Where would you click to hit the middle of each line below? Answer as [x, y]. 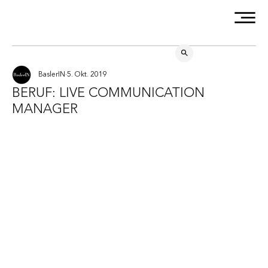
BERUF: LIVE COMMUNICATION [108, 92]
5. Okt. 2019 [87, 74]
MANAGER [45, 108]
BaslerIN [52, 74]
